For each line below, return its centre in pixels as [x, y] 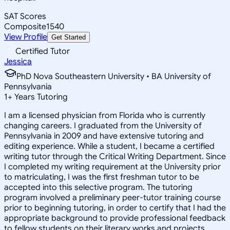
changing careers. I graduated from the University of [103, 126]
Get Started [69, 37]
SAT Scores [25, 16]
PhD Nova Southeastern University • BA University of [114, 76]
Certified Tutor [43, 51]
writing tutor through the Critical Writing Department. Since [115, 156]
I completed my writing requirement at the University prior [112, 167]
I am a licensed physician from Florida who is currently [105, 115]
